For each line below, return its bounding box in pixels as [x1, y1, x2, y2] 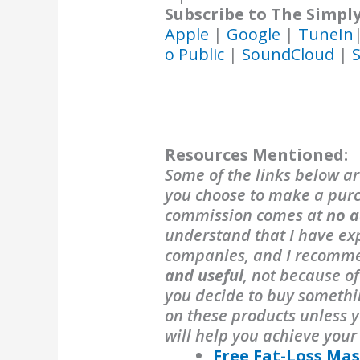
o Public [165, 43, 225, 65]
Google [227, 22, 285, 45]
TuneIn [298, 22, 354, 45]
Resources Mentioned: [165, 143, 349, 166]
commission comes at [165, 203, 327, 226]
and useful [165, 264, 244, 286]
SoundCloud [242, 43, 335, 65]
